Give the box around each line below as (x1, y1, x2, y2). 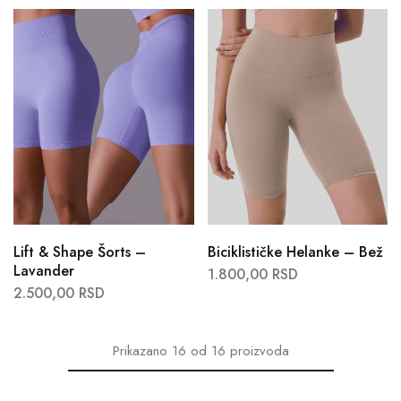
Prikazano (112, 341, 167, 362)
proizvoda (229, 341, 289, 362)
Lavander (13, 260, 74, 282)
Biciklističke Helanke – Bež (207, 242, 383, 263)
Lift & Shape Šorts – (13, 242, 146, 263)
